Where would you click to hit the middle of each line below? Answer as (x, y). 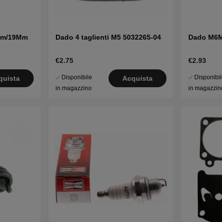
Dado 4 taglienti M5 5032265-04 (108, 37)
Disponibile (77, 78)
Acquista (138, 79)
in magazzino (73, 88)
